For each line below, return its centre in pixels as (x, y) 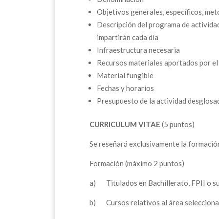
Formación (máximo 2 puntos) (137, 163)
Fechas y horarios (125, 88)
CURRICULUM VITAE (125, 124)
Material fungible (125, 75)
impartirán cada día (128, 37)
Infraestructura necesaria (138, 50)
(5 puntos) (177, 124)
